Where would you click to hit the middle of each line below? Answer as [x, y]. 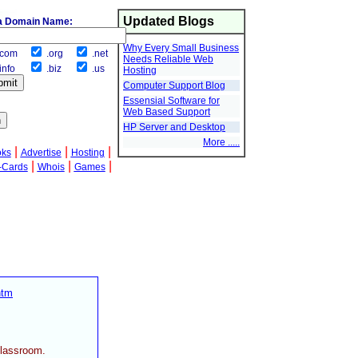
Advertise [41, 153]
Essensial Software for [171, 101]
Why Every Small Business [181, 48]
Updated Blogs [169, 21]
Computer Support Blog [174, 86]
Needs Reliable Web [168, 59]
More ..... [221, 142]
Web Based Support [167, 112]
